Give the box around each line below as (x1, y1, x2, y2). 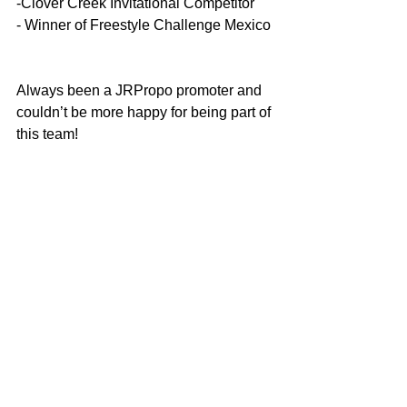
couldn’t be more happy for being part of (16, 104, 274, 121)
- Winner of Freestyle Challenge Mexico (16, 17, 271, 34)
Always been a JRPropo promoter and (16, 83, 265, 99)
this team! (16, 126, 78, 143)
